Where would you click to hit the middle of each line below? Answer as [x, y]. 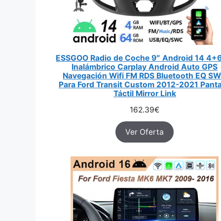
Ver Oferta [145, 132]
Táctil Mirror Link [145, 93]
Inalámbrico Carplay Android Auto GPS [145, 67]
